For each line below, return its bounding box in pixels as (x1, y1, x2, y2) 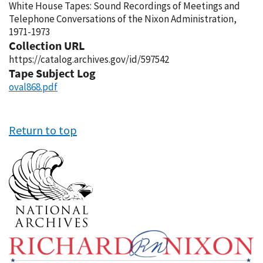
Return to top (9, 123, 77, 137)
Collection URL (9, 38, 85, 53)
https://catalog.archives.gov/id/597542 (9, 53, 169, 66)
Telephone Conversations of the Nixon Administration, (9, 12, 237, 25)
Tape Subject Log (9, 66, 96, 80)
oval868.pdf (9, 80, 58, 93)
